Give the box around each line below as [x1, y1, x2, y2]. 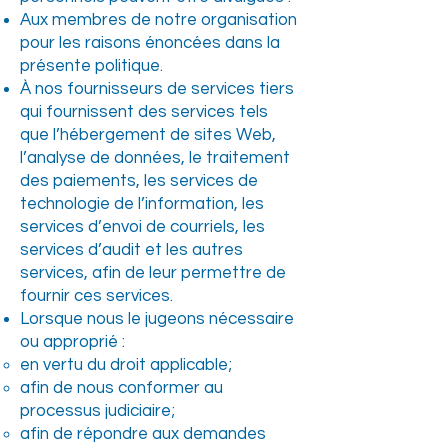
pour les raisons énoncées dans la [20, 34, 280, 52]
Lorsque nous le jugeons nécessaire [20, 310, 294, 328]
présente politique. [20, 57, 163, 75]
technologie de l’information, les [20, 195, 264, 213]
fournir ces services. [20, 287, 173, 305]
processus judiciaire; [20, 402, 175, 420]
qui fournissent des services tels [20, 103, 268, 121]
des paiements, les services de [20, 172, 258, 190]
